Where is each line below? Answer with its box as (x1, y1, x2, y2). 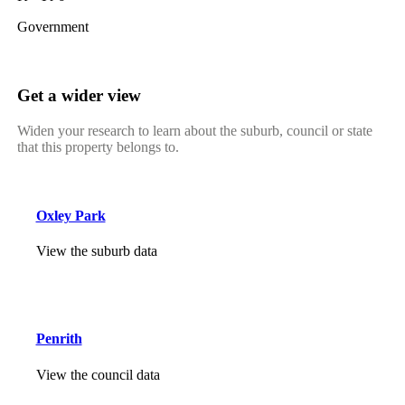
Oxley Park (35, 207, 106, 223)
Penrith (35, 331, 82, 347)
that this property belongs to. (16, 138, 179, 155)
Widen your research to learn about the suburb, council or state (16, 122, 372, 138)
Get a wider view (16, 85, 141, 105)
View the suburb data (35, 243, 157, 259)
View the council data (35, 366, 160, 382)
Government (16, 19, 89, 35)
